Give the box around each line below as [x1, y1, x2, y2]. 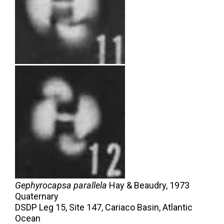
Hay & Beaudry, [109, 180, 167, 191]
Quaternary [15, 191, 58, 202]
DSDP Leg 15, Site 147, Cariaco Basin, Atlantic [15, 202, 192, 213]
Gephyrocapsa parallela [15, 180, 107, 191]
